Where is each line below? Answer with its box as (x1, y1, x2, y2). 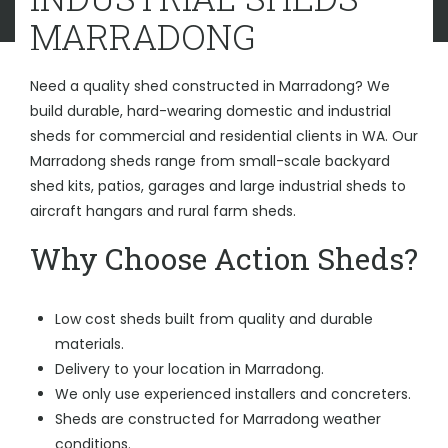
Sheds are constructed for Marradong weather (55, 409, 381, 429)
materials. (55, 334, 124, 354)
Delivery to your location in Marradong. (55, 359, 324, 379)
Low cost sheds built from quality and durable (55, 309, 373, 329)
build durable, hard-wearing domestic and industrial (30, 101, 391, 121)
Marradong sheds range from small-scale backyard (30, 151, 390, 171)
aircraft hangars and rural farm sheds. (30, 201, 296, 221)
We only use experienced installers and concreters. (55, 384, 411, 404)
